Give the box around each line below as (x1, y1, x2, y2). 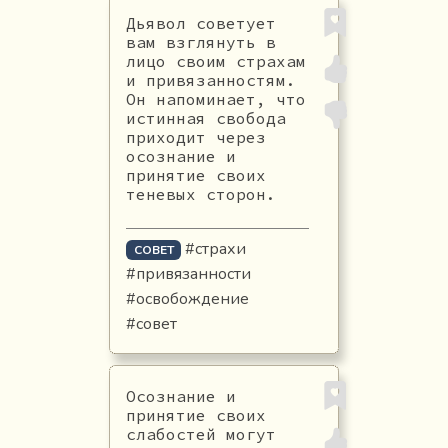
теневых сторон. (125, 183, 276, 204)
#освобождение (125, 287, 249, 310)
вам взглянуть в (125, 31, 276, 52)
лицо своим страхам (125, 50, 306, 71)
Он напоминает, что (125, 88, 306, 109)
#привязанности (125, 262, 251, 285)
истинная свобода (125, 107, 286, 128)
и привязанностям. (125, 69, 296, 90)
